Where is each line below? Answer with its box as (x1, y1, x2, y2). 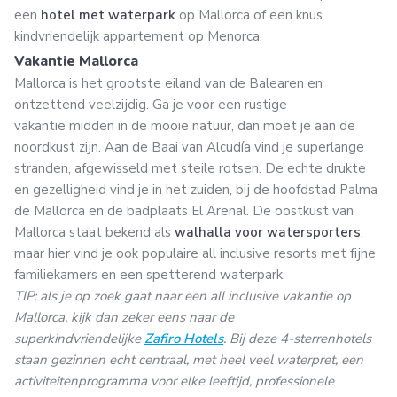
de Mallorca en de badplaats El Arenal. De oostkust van (14, 201, 354, 220)
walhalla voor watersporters (175, 222, 361, 241)
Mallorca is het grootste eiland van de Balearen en (14, 74, 323, 92)
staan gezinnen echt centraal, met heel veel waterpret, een (14, 350, 363, 369)
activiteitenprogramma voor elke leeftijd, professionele (14, 371, 334, 390)
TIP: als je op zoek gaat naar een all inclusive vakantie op (14, 286, 351, 305)
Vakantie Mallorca (14, 51, 138, 71)
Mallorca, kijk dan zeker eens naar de (14, 307, 234, 326)
